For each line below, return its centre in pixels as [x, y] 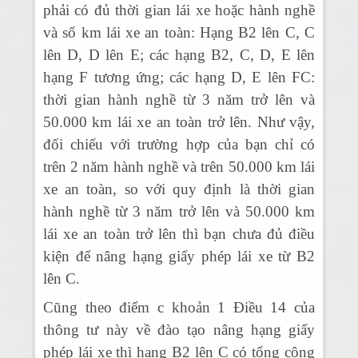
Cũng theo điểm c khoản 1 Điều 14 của [179, 307]
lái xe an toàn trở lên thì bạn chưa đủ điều [179, 234]
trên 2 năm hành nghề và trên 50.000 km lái [179, 167]
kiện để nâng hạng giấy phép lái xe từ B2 [179, 256]
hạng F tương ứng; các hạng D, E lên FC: [179, 77]
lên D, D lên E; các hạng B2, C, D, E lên [179, 55]
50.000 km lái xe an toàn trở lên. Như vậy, [179, 122]
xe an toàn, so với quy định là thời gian [179, 189]
